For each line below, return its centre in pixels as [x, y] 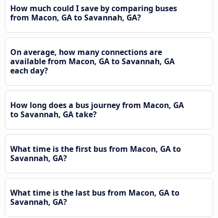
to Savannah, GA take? [54, 114]
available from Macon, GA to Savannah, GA [92, 61]
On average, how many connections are [86, 52]
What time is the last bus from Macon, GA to [95, 192]
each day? [29, 70]
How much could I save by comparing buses [94, 8]
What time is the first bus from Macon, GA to [96, 149]
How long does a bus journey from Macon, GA [97, 105]
